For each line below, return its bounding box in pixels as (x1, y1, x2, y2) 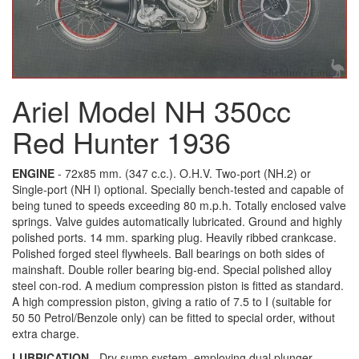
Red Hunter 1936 (12, 120, 231, 162)
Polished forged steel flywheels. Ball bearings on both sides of (12, 244, 325, 261)
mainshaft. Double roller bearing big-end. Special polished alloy (12, 260, 332, 277)
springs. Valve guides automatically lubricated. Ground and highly (12, 212, 342, 229)
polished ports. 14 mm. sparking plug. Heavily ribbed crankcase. (12, 228, 337, 245)
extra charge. (12, 325, 79, 341)
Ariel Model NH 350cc (12, 89, 291, 131)
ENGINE (12, 164, 54, 181)
